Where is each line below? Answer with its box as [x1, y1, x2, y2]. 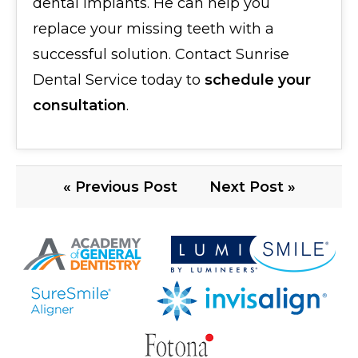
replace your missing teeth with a [33, 20, 274, 38]
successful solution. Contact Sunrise [33, 46, 289, 63]
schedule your [205, 71, 311, 89]
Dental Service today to [33, 71, 205, 89]
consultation [33, 97, 126, 114]
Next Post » [209, 178, 296, 196]
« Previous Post [62, 178, 177, 196]
